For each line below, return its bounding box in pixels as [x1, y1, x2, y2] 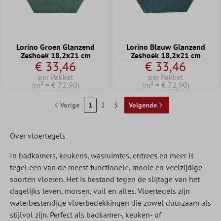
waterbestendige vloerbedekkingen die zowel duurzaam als [10, 198, 211, 208]
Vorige [60, 100, 79, 110]
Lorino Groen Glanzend [16, 42, 95, 52]
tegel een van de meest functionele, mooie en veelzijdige [10, 162, 202, 172]
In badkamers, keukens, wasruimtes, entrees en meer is [10, 150, 194, 160]
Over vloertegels [10, 131, 66, 141]
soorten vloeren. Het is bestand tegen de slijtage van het [10, 174, 200, 184]
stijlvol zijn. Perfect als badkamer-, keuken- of [10, 210, 161, 220]
